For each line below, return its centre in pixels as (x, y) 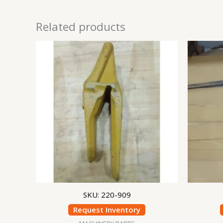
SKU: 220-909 (107, 194)
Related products (81, 27)
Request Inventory (107, 210)
